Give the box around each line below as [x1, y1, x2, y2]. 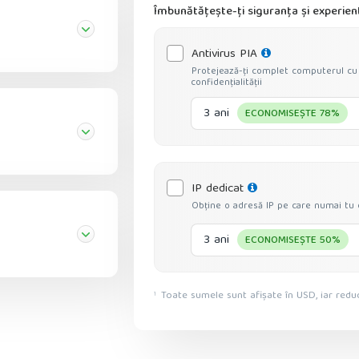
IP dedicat [192, 179, 244, 200]
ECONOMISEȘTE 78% [245, 105, 340, 124]
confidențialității [191, 75, 262, 92]
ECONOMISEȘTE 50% [245, 232, 341, 251]
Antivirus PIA [192, 44, 257, 66]
